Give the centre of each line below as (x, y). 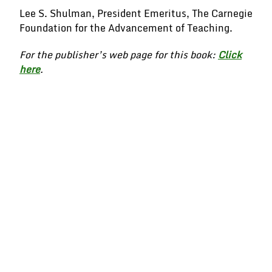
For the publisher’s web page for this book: (119, 55)
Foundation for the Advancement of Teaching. (126, 28)
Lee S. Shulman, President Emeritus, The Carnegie (136, 13)
